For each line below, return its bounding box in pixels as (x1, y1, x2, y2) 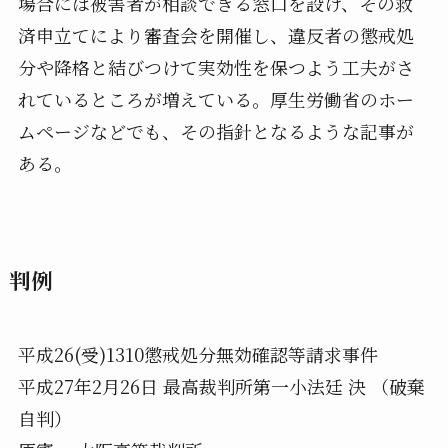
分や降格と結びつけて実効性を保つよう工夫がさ (17, 53, 414, 80)
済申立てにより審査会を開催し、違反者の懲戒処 (17, 21, 414, 48)
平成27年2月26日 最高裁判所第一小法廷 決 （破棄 (17, 372, 425, 399)
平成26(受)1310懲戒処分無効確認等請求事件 (17, 340, 378, 367)
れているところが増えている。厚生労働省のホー (17, 85, 414, 112)
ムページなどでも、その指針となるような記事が (17, 117, 414, 144)
